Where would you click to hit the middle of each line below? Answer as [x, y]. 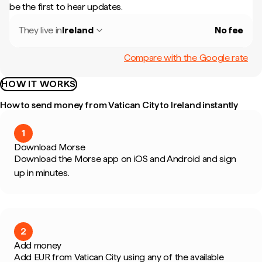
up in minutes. [42, 173]
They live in [41, 30]
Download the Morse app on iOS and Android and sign [125, 159]
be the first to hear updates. [66, 7]
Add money [38, 245]
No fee [229, 30]
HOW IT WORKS [39, 84]
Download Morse [50, 147]
